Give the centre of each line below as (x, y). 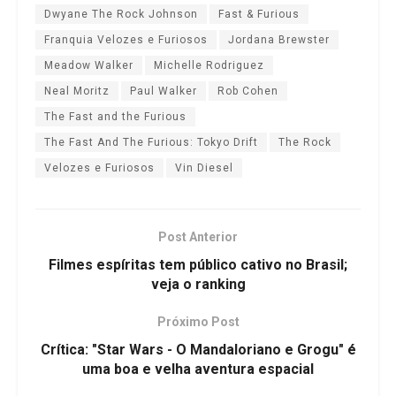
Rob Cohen (248, 91)
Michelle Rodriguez (209, 66)
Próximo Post (198, 322)
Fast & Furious (259, 15)
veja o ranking (198, 285)
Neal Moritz (77, 91)
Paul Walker (164, 91)
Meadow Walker (89, 66)
